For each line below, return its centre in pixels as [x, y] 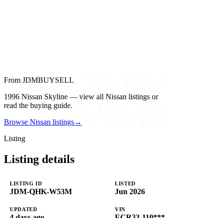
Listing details [39, 159]
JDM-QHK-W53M [41, 192]
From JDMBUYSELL [39, 80]
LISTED [125, 184]
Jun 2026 [130, 192]
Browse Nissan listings [39, 122]
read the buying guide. [38, 106]
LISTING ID [26, 184]
